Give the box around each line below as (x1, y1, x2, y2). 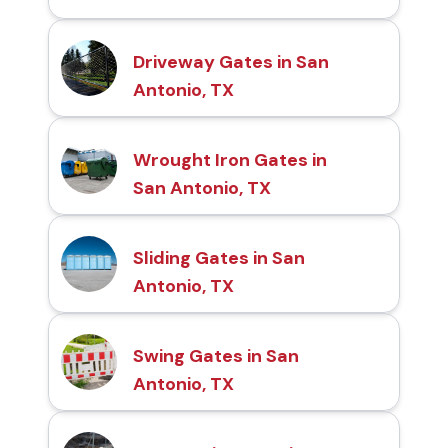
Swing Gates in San (133, 344, 299, 369)
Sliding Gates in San (133, 246, 305, 271)
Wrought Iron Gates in (133, 148, 327, 173)
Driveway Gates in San (133, 50, 329, 75)
